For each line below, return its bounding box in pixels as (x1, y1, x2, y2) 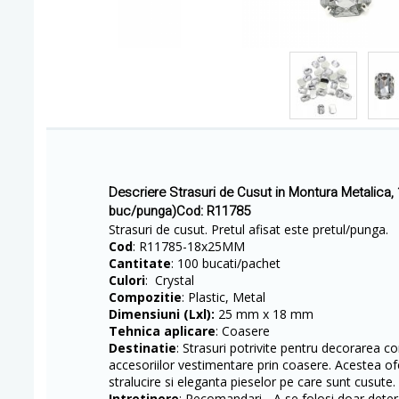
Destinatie (109, 339, 176, 356)
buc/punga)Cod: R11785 (109, 201, 250, 221)
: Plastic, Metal (182, 289, 265, 305)
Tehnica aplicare (109, 322, 216, 339)
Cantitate (109, 255, 171, 272)
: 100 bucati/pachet (171, 255, 281, 272)
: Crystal (145, 272, 194, 289)
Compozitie (109, 289, 182, 305)
